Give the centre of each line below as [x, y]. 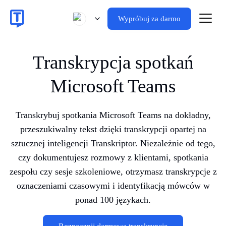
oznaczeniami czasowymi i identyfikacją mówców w [113, 186]
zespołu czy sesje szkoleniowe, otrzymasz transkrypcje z [113, 172]
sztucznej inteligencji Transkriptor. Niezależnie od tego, [113, 143]
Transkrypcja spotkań [113, 62]
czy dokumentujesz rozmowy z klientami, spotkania [113, 157]
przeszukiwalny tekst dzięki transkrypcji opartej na [113, 129]
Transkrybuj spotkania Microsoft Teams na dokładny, [113, 115]
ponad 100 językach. [113, 200]
